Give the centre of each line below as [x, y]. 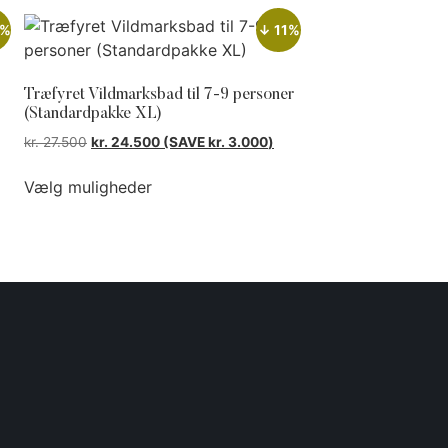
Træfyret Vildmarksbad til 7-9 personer [159, 95]
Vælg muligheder [88, 187]
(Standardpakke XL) [93, 114]
